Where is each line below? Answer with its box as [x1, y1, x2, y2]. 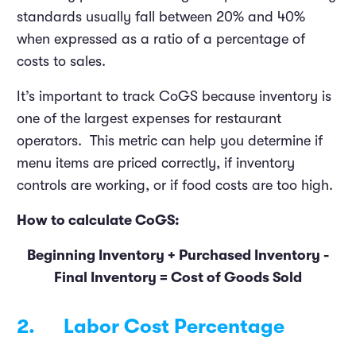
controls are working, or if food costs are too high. [17, 176, 337, 193]
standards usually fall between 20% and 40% [17, 8, 305, 25]
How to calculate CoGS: [17, 211, 180, 228]
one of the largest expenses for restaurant [17, 110, 281, 126]
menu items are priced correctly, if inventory [17, 154, 295, 171]
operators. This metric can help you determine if [17, 132, 323, 149]
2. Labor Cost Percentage [17, 314, 284, 338]
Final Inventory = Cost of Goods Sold [54, 269, 302, 285]
